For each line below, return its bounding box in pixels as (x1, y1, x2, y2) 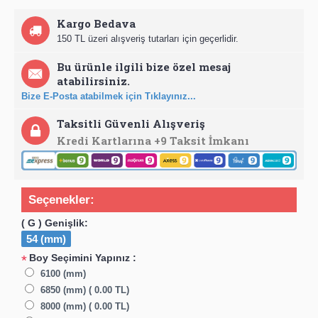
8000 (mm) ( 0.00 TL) (40, 300, 129, 312)
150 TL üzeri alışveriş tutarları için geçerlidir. (57, 33, 238, 44)
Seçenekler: (28, 192, 94, 207)
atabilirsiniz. (57, 73, 130, 88)
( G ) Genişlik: (21, 216, 88, 229)
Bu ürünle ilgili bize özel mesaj (57, 59, 231, 74)
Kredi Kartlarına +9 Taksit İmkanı (57, 133, 249, 148)
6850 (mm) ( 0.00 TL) (40, 284, 129, 295)
